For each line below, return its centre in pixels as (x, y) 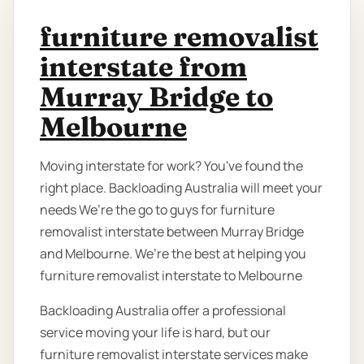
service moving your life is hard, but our (155, 333)
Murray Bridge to (156, 97)
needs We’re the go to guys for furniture (157, 210)
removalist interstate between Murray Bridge (172, 232)
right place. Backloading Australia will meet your (181, 188)
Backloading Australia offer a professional (163, 311)
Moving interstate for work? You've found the (171, 166)
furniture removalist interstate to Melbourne (171, 276)
